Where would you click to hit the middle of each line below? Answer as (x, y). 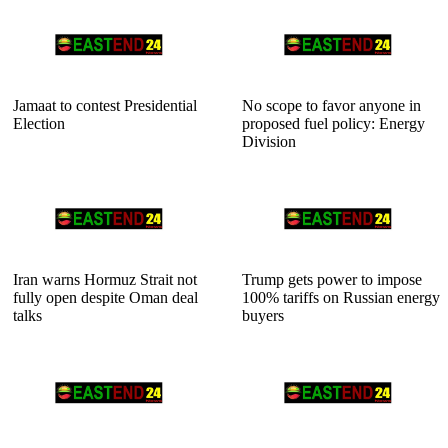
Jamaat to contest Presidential (105, 105)
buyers (263, 315)
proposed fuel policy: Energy (333, 123)
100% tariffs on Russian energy (341, 297)
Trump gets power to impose (332, 279)
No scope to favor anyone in (331, 105)
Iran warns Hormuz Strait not (105, 279)
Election (39, 123)
